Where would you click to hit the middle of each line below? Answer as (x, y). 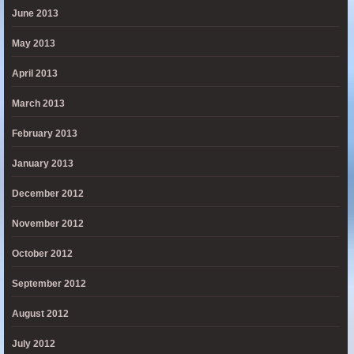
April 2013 (35, 73)
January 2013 (43, 164)
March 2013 (38, 104)
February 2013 (45, 134)
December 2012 (48, 194)
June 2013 (35, 13)
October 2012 (42, 254)
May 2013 (34, 43)
